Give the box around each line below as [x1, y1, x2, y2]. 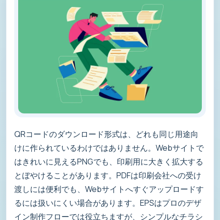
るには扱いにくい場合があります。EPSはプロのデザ [14, 197, 201, 209]
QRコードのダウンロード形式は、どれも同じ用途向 [14, 128, 198, 140]
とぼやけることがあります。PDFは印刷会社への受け [14, 169, 201, 181]
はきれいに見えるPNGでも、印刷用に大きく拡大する [14, 156, 203, 167]
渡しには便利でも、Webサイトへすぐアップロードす [14, 183, 204, 195]
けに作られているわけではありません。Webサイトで [14, 142, 204, 154]
